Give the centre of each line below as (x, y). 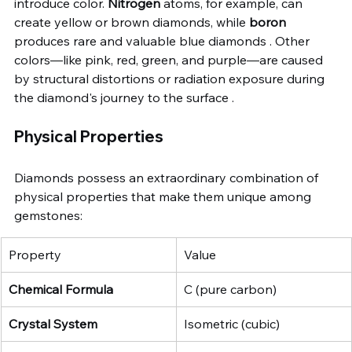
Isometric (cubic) (232, 324)
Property (35, 255)
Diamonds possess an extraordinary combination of (168, 178)
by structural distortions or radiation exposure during (171, 79)
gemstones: (48, 215)
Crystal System (53, 324)
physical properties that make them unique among (164, 196)
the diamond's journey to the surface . (124, 97)
